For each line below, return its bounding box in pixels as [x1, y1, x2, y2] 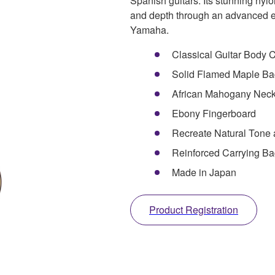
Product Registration [149, 202, 238, 217]
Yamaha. [130, 22, 169, 37]
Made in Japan [172, 165, 236, 179]
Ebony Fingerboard [172, 106, 256, 120]
